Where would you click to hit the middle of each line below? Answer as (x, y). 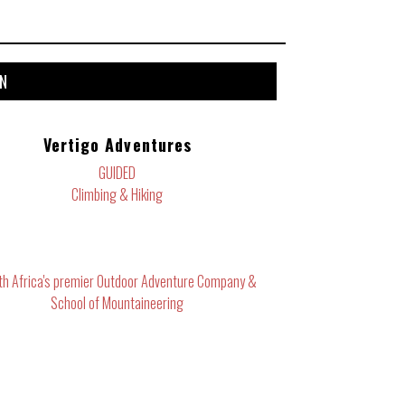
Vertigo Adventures (118, 144)
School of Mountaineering (118, 302)
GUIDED (118, 172)
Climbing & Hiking (118, 194)
